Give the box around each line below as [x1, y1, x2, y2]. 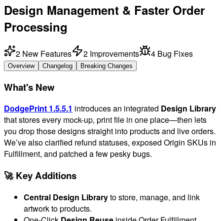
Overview [8, 62, 35, 70]
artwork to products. [24, 202, 92, 214]
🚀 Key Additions [4, 168, 76, 182]
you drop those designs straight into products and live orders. [4, 125, 216, 137]
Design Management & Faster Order [4, 1, 205, 18]
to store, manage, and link [108, 191, 200, 203]
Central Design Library [24, 191, 108, 203]
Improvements [90, 47, 139, 59]
